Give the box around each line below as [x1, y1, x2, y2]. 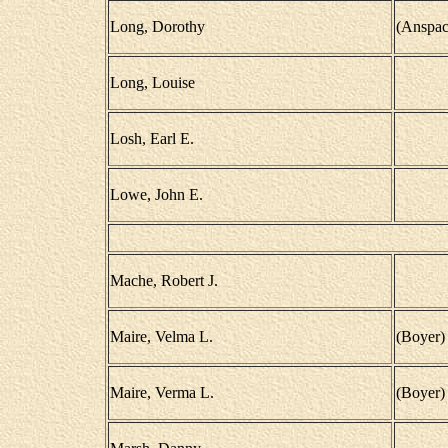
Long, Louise [109, 74, 195, 91]
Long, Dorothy [109, 18, 205, 35]
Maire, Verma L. [109, 384, 214, 401]
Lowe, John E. [109, 186, 203, 203]
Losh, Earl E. [109, 130, 194, 147]
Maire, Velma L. [109, 328, 213, 345]
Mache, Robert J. [109, 272, 218, 289]
